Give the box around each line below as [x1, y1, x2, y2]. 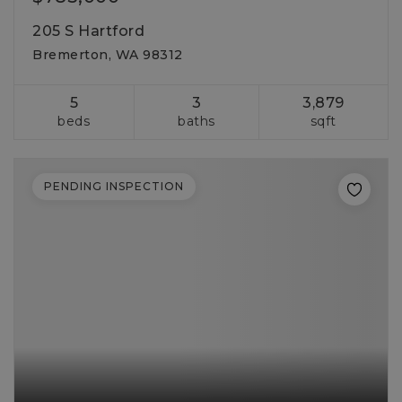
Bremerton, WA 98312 [32, 47, 183, 63]
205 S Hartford [32, 22, 144, 39]
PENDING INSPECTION [44, 179, 184, 193]
